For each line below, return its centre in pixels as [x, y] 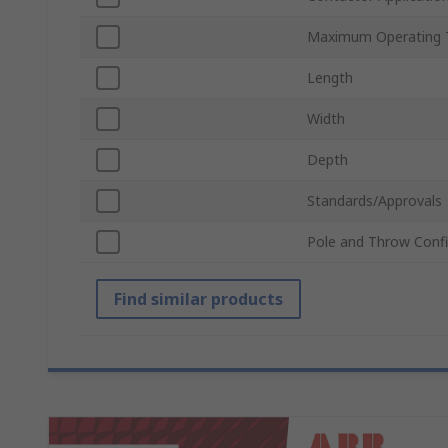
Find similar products [198, 299]
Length [330, 78]
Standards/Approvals [374, 201]
